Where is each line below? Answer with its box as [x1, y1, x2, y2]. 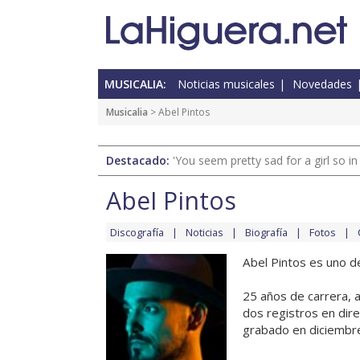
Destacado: [106, 153, 173, 169]
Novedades [292, 76, 352, 92]
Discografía [110, 225, 164, 240]
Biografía [245, 225, 288, 240]
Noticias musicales [178, 76, 275, 92]
